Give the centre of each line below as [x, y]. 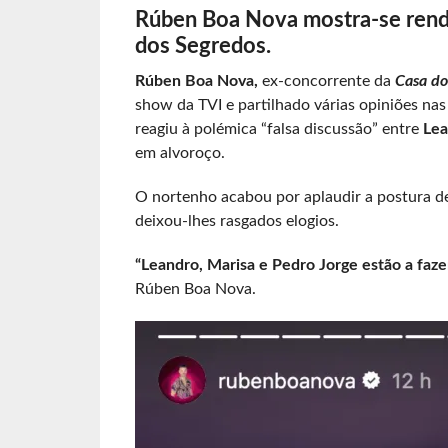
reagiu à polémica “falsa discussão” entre [276, 129]
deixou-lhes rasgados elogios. [236, 221]
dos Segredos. [202, 46]
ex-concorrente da [326, 81]
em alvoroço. [179, 153]
